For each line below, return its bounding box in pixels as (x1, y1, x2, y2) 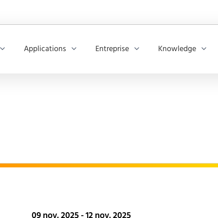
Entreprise (95, 43, 129, 55)
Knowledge (158, 43, 196, 55)
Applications (24, 43, 66, 55)
